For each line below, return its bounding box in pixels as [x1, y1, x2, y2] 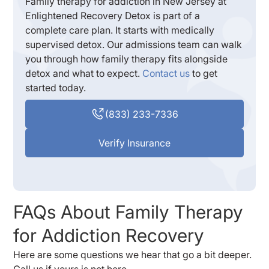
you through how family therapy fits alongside [25, 52, 228, 65]
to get [190, 67, 218, 79]
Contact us [142, 67, 190, 79]
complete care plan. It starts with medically [25, 23, 215, 36]
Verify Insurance [98, 136, 171, 149]
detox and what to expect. [25, 67, 143, 79]
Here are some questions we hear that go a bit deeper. [13, 248, 252, 261]
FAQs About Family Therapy [13, 201, 244, 223]
